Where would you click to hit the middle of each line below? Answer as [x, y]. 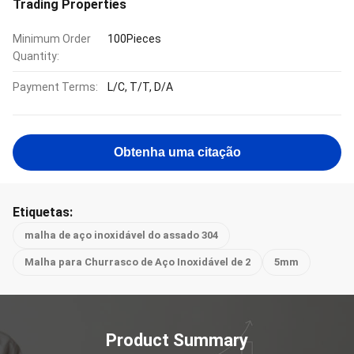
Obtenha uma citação [177, 152]
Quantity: [36, 56]
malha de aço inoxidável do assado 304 [121, 235]
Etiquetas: [43, 212]
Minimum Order [52, 39]
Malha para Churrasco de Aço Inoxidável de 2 [137, 262]
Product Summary [177, 340]
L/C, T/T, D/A [140, 87]
